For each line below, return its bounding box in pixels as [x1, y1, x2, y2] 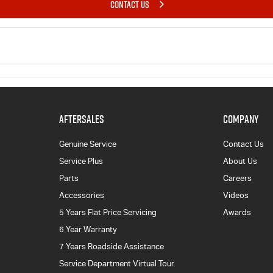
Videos [223, 190, 249, 200]
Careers [223, 173, 252, 183]
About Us [223, 156, 258, 166]
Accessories [58, 190, 104, 200]
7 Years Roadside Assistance [58, 241, 164, 251]
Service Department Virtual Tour [58, 258, 174, 268]
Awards [223, 207, 252, 217]
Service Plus [58, 156, 103, 166]
